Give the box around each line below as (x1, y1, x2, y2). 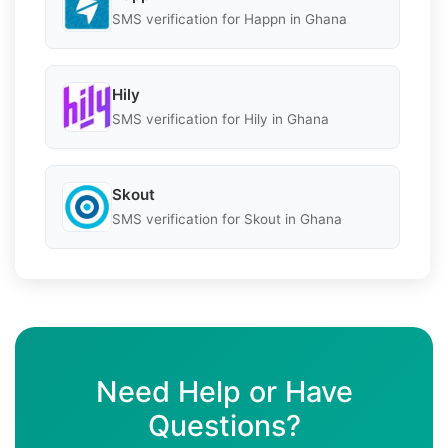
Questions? (147, 407, 301, 443)
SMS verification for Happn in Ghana (112, 11, 347, 28)
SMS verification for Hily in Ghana (112, 111, 329, 128)
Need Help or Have (95, 373, 353, 409)
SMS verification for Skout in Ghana (112, 211, 342, 228)
